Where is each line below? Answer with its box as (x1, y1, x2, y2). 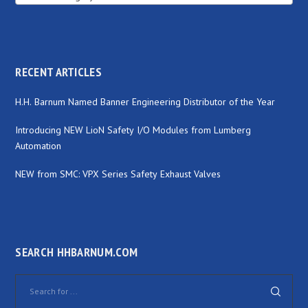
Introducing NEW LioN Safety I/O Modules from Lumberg (15, 123, 252, 136)
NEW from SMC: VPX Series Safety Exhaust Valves (15, 167, 221, 180)
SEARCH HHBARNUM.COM (15, 243, 138, 260)
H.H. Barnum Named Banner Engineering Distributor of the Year (15, 95, 276, 108)
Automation (15, 139, 62, 152)
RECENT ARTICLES (15, 63, 102, 80)
